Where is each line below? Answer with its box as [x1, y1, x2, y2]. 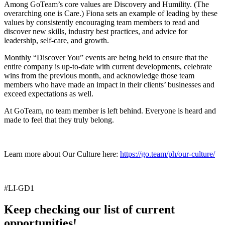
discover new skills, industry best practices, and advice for [4, 27, 187, 36]
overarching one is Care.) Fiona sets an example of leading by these [4, 9, 217, 18]
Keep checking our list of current [4, 202, 175, 216]
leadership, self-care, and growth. [4, 36, 109, 45]
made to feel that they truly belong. [4, 115, 114, 124]
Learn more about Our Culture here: [4, 149, 120, 158]
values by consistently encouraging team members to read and [4, 18, 199, 27]
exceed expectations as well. [4, 89, 93, 98]
